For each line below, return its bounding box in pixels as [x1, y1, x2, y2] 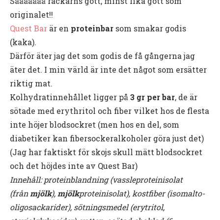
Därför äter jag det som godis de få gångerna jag [10, 50, 195, 61]
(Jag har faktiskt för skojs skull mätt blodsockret [10, 146, 202, 157]
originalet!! [10, 9, 53, 20]
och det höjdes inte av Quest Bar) [10, 160, 137, 171]
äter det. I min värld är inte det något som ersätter [10, 64, 207, 75]
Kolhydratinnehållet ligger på [10, 91, 130, 102]
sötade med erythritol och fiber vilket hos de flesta [10, 105, 209, 116]
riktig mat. [10, 78, 55, 88]
